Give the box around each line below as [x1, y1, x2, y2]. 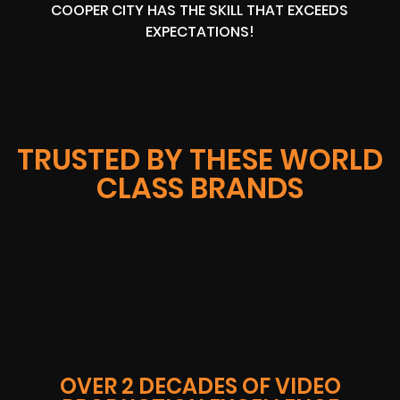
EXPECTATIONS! [145, 21, 254, 43]
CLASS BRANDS [96, 167, 304, 208]
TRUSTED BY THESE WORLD [17, 138, 383, 179]
